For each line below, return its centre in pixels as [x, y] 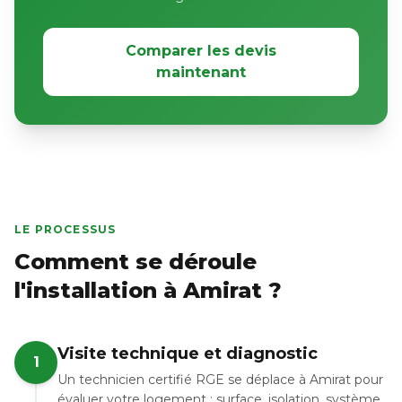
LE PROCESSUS [66, 229]
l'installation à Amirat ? [148, 290]
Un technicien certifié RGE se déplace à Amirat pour [220, 380]
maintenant [201, 72]
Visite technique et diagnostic [188, 354]
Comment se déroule [135, 262]
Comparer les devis [201, 51]
